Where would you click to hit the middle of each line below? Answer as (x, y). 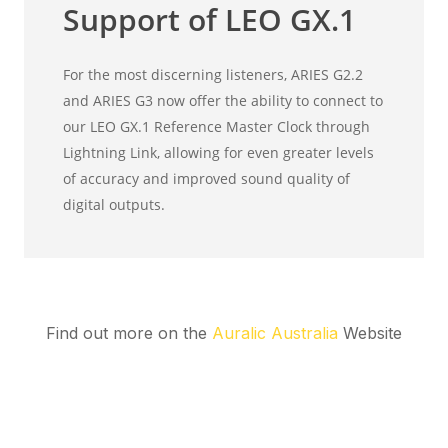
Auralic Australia (275, 332)
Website (370, 332)
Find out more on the (129, 332)
